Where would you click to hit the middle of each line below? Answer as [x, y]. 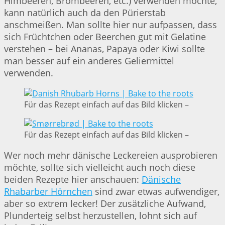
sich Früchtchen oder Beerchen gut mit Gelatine [105, 36]
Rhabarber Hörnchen [48, 191]
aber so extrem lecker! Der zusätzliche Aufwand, [105, 203]
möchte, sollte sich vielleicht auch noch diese [100, 167]
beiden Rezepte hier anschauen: [73, 179]
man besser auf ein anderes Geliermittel [89, 61]
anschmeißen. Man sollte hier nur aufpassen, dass [110, 24]
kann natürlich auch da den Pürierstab [85, 12]
